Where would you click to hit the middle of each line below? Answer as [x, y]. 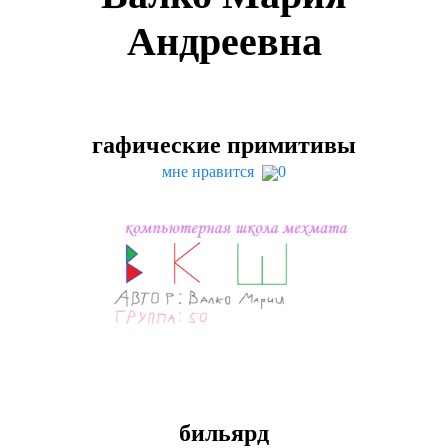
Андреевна [224, 42]
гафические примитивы [224, 145]
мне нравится [212, 172]
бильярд [224, 432]
